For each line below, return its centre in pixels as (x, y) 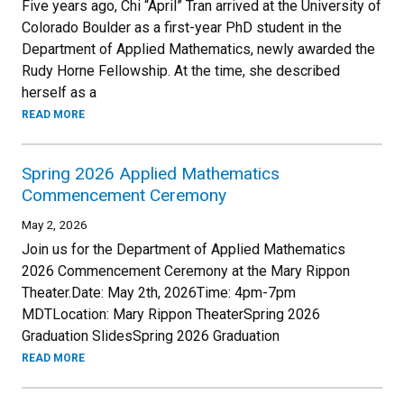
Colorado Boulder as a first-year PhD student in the (182, 28)
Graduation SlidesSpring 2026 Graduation (151, 336)
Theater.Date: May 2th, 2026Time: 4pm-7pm (159, 293)
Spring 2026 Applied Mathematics (151, 174)
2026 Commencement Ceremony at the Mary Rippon (186, 271)
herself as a (59, 92)
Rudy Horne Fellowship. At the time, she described (181, 71)
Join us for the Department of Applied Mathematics (184, 249)
